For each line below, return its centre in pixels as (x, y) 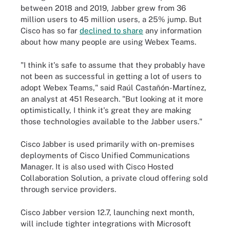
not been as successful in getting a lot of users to (111, 76)
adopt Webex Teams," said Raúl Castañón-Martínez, (113, 87)
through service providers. (68, 189)
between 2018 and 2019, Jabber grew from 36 (103, 8)
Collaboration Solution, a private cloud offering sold (114, 178)
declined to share (111, 31)
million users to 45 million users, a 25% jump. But (111, 19)
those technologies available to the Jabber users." (111, 121)
